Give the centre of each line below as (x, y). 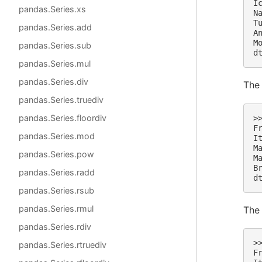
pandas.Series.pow (56, 154)
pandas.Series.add (55, 27)
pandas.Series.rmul (56, 208)
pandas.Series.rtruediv (63, 245)
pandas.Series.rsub (56, 190)
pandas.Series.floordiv (63, 118)
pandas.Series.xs (52, 9)
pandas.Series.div (54, 82)
